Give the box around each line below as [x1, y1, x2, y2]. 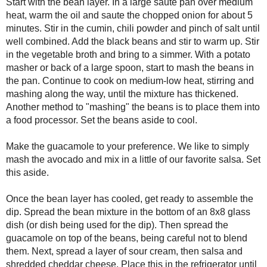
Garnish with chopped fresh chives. [19, 132, 151, 142]
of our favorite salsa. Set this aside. [19, 39, 154, 49]
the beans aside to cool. [19, 5, 109, 15]
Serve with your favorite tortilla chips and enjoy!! [19, 155, 199, 165]
